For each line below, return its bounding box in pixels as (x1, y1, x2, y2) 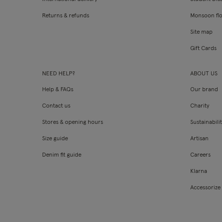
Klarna (190, 168, 208, 174)
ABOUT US (190, 71, 218, 77)
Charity (190, 103, 210, 109)
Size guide (42, 136, 68, 142)
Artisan (190, 136, 209, 142)
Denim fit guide (42, 152, 81, 158)
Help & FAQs (42, 87, 73, 93)
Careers (190, 152, 211, 158)
